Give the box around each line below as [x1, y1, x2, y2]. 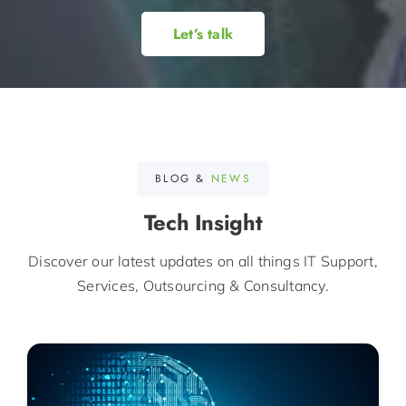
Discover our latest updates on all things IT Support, [28, 251, 378, 270]
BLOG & [155, 170, 211, 188]
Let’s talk [172, 24, 234, 45]
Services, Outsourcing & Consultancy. [77, 275, 329, 295]
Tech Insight [143, 206, 263, 238]
